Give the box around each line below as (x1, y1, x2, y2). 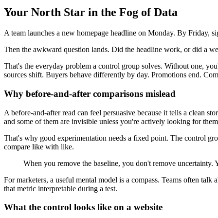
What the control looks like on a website (4, 202, 163, 213)
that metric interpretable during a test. (4, 184, 117, 193)
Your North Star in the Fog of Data (4, 6, 178, 19)
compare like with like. (4, 142, 74, 151)
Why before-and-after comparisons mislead (4, 88, 176, 99)
